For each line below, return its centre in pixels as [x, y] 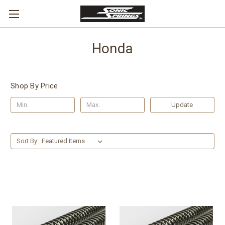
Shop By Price [34, 86]
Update [182, 104]
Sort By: [27, 141]
